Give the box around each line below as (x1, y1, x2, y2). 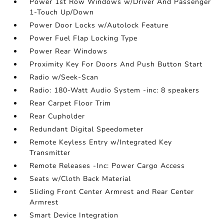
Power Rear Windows (29, 46, 108, 56)
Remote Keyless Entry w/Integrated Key (29, 137, 172, 147)
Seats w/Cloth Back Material (29, 174, 131, 183)
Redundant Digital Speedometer (29, 124, 144, 134)
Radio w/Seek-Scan (29, 72, 99, 82)
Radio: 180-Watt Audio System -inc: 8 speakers (29, 85, 200, 95)
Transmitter (29, 148, 71, 157)
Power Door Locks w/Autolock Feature (29, 20, 169, 30)
